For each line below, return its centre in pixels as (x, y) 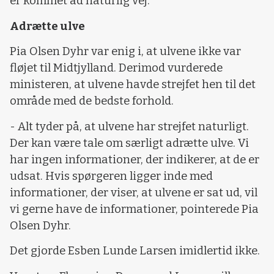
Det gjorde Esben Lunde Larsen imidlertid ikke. (135, 251)
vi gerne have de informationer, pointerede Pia (134, 209)
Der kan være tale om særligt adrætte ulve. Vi (129, 143)
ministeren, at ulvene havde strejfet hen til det (133, 85)
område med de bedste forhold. (92, 101)
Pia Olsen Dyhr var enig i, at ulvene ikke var (125, 52)
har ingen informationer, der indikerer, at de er (135, 159)
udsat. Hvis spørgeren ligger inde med (111, 176)
